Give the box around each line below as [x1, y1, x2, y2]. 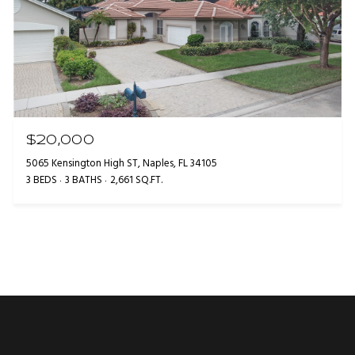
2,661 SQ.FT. [109, 171, 162, 189]
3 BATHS [64, 171, 102, 189]
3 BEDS [25, 171, 57, 189]
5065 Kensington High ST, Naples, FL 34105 [25, 155, 217, 172]
